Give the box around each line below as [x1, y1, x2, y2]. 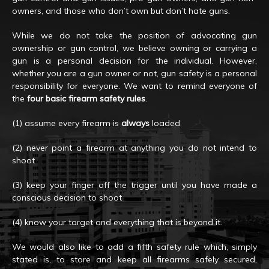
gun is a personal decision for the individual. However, [12, 55, 257, 66]
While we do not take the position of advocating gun [12, 29, 257, 41]
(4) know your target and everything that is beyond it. [12, 216, 222, 228]
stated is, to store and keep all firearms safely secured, [12, 253, 257, 265]
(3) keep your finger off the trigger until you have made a [12, 179, 257, 190]
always [121, 117, 150, 128]
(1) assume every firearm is [12, 117, 121, 128]
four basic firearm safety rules [25, 92, 145, 104]
